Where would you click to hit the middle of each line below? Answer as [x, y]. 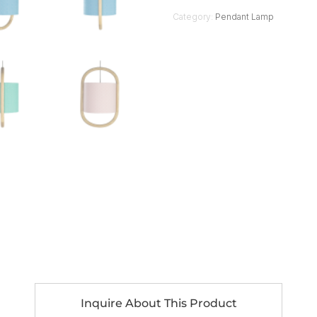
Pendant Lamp [244, 17]
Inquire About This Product [158, 303]
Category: [194, 17]
